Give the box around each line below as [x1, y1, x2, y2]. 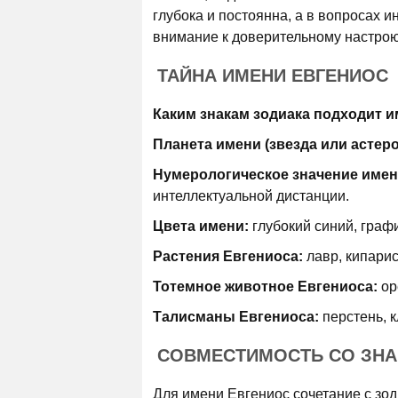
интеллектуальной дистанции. [153, 188, 349, 203]
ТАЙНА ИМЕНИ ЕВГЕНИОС [157, 66, 388, 85]
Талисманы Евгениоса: [153, 309, 319, 324]
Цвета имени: [153, 219, 249, 234]
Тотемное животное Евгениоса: [153, 279, 378, 294]
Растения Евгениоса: [153, 249, 303, 264]
